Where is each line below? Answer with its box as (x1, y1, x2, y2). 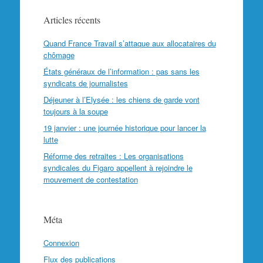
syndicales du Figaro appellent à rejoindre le (43, 162, 193, 173)
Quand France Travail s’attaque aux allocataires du (43, 38, 216, 49)
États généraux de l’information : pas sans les (43, 66, 200, 77)
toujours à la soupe (43, 106, 108, 117)
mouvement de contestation (43, 174, 138, 185)
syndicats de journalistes (43, 77, 128, 89)
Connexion (43, 237, 79, 248)
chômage (43, 49, 75, 60)
